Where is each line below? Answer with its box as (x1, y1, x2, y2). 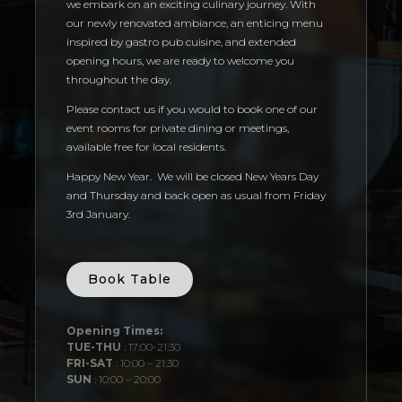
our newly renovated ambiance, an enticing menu (66, 15, 323, 30)
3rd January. (66, 206, 130, 221)
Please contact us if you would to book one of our (66, 101, 318, 116)
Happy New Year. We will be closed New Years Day (66, 169, 319, 183)
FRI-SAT (66, 355, 113, 370)
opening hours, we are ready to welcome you (66, 53, 294, 67)
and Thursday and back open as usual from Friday (66, 188, 326, 202)
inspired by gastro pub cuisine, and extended (66, 34, 296, 48)
